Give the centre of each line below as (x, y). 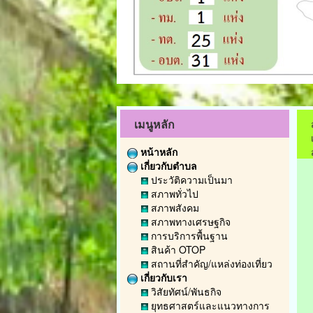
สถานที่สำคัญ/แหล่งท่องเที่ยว (210, 263)
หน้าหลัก (158, 152)
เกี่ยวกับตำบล (167, 166)
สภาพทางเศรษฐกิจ (189, 221)
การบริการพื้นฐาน (188, 235)
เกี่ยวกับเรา (162, 277)
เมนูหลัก (154, 124)
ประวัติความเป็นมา (190, 180)
